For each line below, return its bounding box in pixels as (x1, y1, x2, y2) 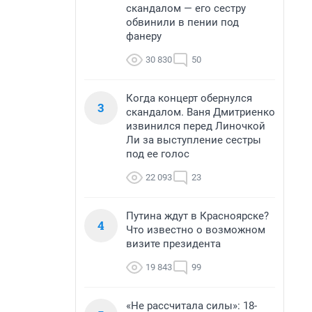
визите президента (126, 237, 221, 250)
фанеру (126, 30, 162, 42)
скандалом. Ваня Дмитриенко (126, 106, 275, 118)
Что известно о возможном (126, 224, 265, 236)
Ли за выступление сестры (126, 134, 261, 146)
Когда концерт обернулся (126, 92, 252, 104)
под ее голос (126, 148, 189, 160)
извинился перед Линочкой (126, 120, 265, 132)
